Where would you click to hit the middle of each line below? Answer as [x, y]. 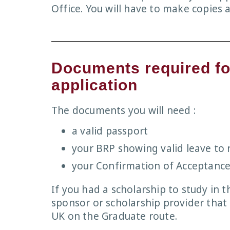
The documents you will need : [123, 110]
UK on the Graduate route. [114, 216]
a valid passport [110, 131]
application [94, 85]
